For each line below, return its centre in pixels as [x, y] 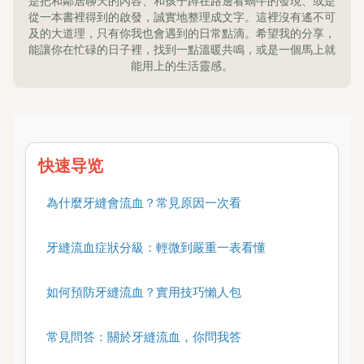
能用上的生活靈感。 [182, 65]
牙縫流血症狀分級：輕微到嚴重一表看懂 [156, 247]
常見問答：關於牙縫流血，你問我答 [144, 336]
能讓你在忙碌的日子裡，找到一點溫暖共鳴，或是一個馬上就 [182, 49]
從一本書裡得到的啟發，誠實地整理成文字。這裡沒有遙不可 [182, 17]
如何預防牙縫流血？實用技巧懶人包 [144, 292]
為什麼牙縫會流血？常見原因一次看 [144, 202]
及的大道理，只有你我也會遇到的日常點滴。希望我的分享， [182, 33]
